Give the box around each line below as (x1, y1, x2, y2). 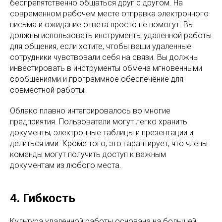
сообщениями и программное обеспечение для (10, 74, 183, 84)
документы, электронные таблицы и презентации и (10, 128, 193, 137)
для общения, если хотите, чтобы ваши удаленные (10, 42, 191, 51)
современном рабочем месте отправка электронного (10, 9, 209, 18)
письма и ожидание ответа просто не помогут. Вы (10, 20, 194, 29)
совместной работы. (10, 85, 86, 95)
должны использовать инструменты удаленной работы (10, 31, 212, 40)
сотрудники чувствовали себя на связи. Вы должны (10, 53, 199, 62)
